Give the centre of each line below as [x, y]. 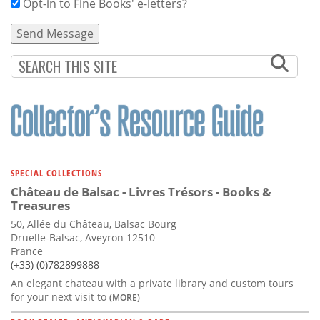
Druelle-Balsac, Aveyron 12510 [83, 237]
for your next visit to [60, 296]
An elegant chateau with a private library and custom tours [152, 283]
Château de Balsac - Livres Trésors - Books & [141, 191]
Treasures [40, 205]
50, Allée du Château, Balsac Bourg [94, 224]
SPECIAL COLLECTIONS [56, 172]
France [27, 251]
